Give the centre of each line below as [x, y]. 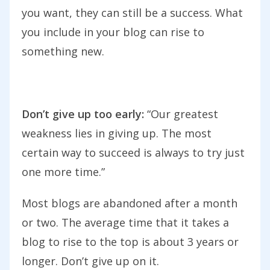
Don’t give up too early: [83, 114]
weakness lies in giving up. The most [117, 133]
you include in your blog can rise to [113, 32]
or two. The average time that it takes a [125, 223]
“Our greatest [181, 114]
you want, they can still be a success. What [132, 13]
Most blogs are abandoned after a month [130, 203]
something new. [63, 52]
